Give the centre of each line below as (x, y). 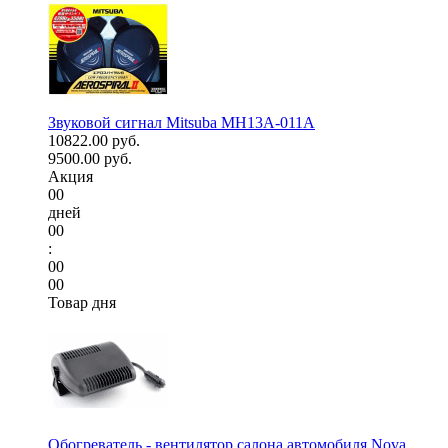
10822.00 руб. (94, 141)
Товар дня (82, 303)
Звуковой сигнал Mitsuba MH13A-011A (181, 123)
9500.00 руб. (90, 159)
